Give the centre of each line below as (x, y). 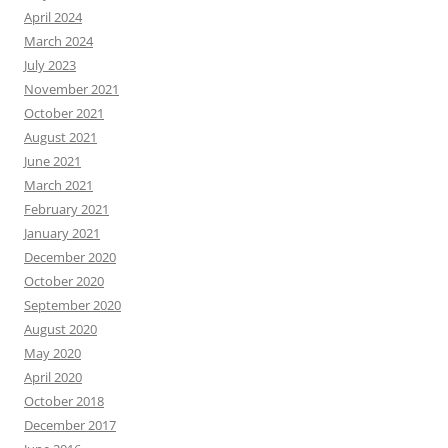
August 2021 (60, 137)
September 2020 (72, 305)
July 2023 (50, 65)
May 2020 (52, 353)
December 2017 (70, 425)
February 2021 (66, 209)
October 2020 (64, 281)
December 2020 (70, 257)
